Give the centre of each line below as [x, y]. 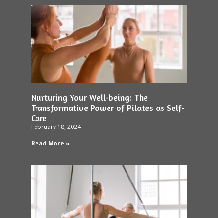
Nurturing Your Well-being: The [90, 97]
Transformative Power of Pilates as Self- [108, 107]
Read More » [50, 143]
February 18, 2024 [56, 127]
